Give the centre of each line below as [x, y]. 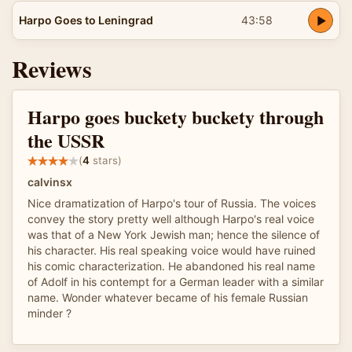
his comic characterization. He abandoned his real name [171, 266]
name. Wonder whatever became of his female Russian [168, 297]
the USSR [66, 140]
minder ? [49, 313]
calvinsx [50, 181]
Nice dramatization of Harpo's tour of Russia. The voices [172, 203]
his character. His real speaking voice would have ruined [172, 250]
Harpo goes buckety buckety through [176, 116]
